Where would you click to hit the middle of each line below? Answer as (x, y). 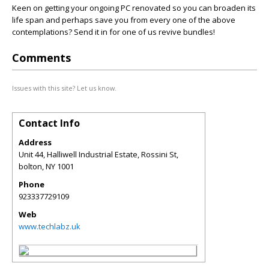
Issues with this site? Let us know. (64, 88)
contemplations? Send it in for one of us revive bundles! (113, 32)
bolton (30, 166)
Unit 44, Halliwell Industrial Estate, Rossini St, (98, 154)
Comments (41, 58)
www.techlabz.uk (50, 226)
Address (35, 142)
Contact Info (49, 123)
